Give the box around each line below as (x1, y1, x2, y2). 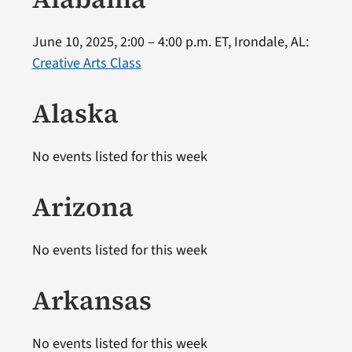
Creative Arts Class (31, 53, 141, 73)
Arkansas (31, 281, 152, 318)
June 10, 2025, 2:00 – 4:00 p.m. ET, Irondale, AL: (31, 31, 309, 52)
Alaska (31, 94, 119, 131)
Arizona (31, 188, 134, 225)
